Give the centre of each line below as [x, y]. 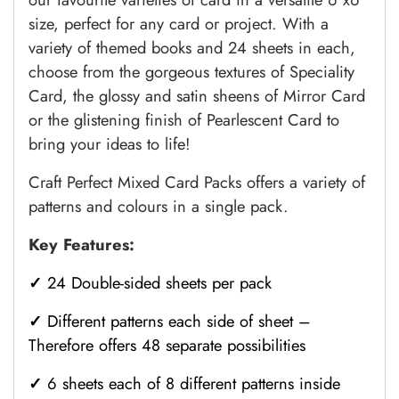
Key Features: [81, 245]
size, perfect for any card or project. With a [179, 24]
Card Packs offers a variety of [265, 183]
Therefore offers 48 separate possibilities [170, 346]
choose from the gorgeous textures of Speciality [191, 72]
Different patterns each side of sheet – [176, 322]
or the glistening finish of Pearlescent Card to [184, 120]
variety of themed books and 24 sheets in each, [192, 48]
